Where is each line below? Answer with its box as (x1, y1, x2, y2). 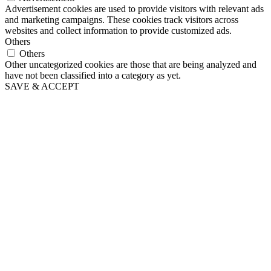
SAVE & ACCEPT (5, 80, 79, 91)
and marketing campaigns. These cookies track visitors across (5, 14, 238, 25)
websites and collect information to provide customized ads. (5, 25, 232, 36)
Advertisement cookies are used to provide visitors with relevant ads (5, 3, 264, 14)
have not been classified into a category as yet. (5, 70, 181, 80)
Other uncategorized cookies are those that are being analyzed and (5, 59, 256, 70)
